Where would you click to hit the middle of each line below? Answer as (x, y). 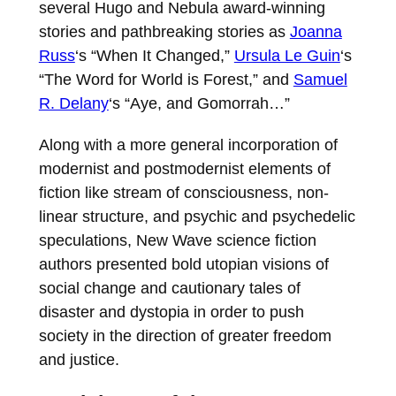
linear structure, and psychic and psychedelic (197, 216)
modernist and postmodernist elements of (184, 168)
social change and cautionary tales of (169, 287)
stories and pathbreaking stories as (164, 31)
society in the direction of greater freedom (185, 335)
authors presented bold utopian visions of (183, 263)
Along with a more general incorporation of (188, 144)
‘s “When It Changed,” (154, 55)
